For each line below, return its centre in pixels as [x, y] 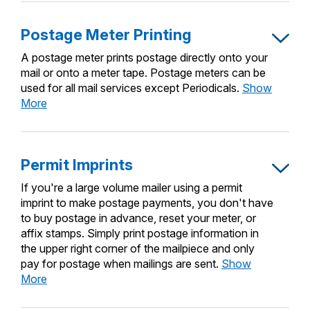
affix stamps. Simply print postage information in [140, 234]
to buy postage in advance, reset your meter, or [138, 218]
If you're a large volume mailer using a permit [131, 188]
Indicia [95, 18]
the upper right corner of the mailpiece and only [138, 249]
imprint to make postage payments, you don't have [147, 203]
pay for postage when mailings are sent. [120, 264]
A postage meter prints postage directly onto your [144, 58]
